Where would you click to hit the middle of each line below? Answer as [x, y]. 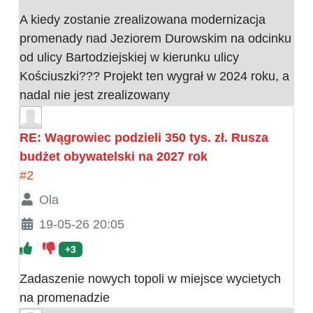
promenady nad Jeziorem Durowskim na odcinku [155, 38]
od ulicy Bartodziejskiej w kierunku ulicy [129, 57]
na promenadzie [65, 297]
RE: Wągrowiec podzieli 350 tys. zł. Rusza [144, 137]
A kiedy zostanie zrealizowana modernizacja [143, 19]
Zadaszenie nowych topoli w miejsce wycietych [150, 278]
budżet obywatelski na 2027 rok [114, 156]
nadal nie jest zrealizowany [95, 95]
